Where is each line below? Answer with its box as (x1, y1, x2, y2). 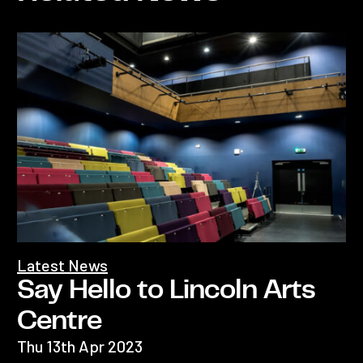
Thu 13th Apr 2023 (17, 335, 143, 356)
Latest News (17, 254, 108, 275)
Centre (17, 306, 101, 335)
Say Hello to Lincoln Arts (17, 275, 315, 304)
